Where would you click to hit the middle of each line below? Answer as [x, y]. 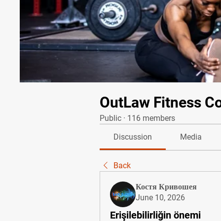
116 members [151, 118]
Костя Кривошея [166, 187]
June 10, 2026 [160, 198]
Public [110, 118]
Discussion [133, 137]
